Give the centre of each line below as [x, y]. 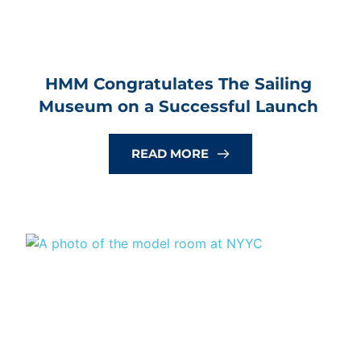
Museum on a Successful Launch [178, 107]
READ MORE [170, 154]
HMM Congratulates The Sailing [178, 84]
